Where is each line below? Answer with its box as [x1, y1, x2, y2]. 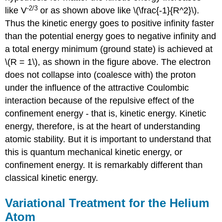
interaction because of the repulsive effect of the [5, 96, 195, 106]
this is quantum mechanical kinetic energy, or [5, 147, 183, 158]
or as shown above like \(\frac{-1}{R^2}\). [38, 5, 200, 16]
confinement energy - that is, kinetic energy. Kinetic [5, 109, 207, 119]
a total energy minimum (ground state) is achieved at [5, 44, 213, 55]
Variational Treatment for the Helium [5, 196, 210, 210]
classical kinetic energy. [5, 173, 99, 183]
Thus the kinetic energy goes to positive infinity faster [5, 18, 215, 29]
